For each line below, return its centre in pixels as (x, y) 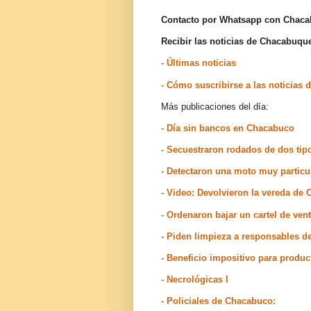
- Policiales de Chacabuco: (218, 301)
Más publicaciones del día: (215, 106)
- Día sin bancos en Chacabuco (228, 128)
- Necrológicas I (195, 280)
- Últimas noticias (199, 63)
